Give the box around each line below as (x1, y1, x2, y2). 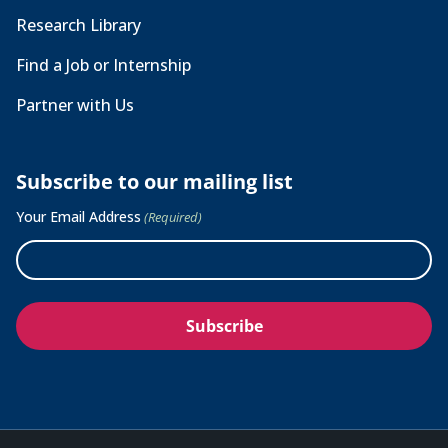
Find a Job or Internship (16, 53, 191, 76)
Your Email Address (16, 206, 141, 226)
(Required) (144, 207, 203, 226)
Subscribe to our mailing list (16, 167, 293, 195)
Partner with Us (16, 93, 134, 116)
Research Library (16, 13, 141, 36)
